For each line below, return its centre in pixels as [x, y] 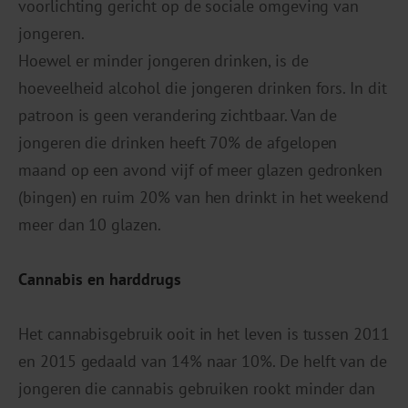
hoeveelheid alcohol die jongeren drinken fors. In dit [203, 88]
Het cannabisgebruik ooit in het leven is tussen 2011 [204, 334]
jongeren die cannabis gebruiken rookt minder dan [197, 389]
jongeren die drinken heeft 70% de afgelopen [178, 143]
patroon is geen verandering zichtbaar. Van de [178, 116]
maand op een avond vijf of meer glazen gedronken [201, 170]
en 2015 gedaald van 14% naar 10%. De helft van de [203, 362]
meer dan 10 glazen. [90, 225]
